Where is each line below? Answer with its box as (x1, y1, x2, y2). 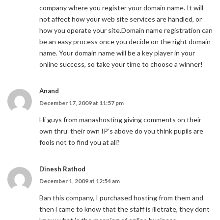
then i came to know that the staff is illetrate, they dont (39, 205, 210, 213)
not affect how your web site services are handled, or (39, 15, 202, 23)
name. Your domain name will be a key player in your (39, 49, 195, 57)
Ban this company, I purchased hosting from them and (39, 193, 203, 202)
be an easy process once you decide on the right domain (39, 37, 211, 46)
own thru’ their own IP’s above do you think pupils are (39, 127, 203, 135)
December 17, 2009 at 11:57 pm (39, 99, 124, 107)
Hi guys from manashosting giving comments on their (39, 115, 201, 124)
